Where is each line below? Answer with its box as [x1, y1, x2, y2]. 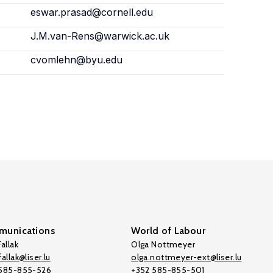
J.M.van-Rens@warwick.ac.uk [30, 30, 169, 42]
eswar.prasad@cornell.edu [30, 6, 153, 18]
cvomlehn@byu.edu [30, 54, 122, 66]
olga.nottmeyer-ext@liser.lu [131, 252, 242, 263]
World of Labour [131, 225, 206, 236]
